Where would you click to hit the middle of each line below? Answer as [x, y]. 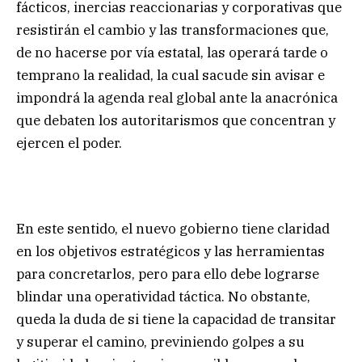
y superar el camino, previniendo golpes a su [160, 342]
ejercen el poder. [69, 143]
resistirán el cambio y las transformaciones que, [173, 30]
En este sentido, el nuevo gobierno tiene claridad [173, 229]
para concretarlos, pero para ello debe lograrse [168, 274]
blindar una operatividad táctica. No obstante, [163, 297]
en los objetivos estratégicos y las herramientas [170, 252]
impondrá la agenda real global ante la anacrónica [177, 98]
